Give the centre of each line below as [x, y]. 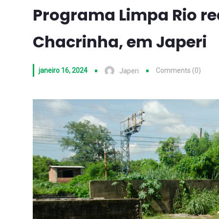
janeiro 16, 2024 [63, 70]
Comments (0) [178, 70]
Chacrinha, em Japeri [120, 42]
